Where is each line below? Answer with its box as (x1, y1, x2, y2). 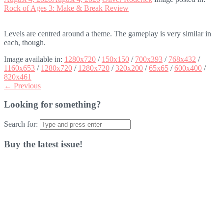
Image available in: (4, 55, 64, 63)
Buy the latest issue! (4, 138, 82, 149)
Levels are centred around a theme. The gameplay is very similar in (4, 29, 211, 38)
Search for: (4, 120, 38, 129)
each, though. (4, 38, 46, 47)
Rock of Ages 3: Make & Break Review (4, 3, 129, 12)
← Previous (4, 81, 41, 90)
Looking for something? (4, 99, 101, 110)
